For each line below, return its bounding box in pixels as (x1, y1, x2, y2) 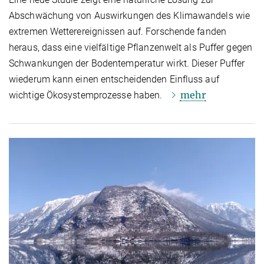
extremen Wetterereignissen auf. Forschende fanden (9, 25, 226, 37)
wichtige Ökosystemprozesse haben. (9, 89, 167, 101)
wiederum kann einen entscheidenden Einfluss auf (9, 73, 219, 85)
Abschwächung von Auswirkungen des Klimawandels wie (9, 9, 250, 21)
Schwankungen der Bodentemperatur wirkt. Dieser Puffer (9, 57, 245, 69)
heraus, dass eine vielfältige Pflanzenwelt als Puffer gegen (9, 41, 252, 53)
